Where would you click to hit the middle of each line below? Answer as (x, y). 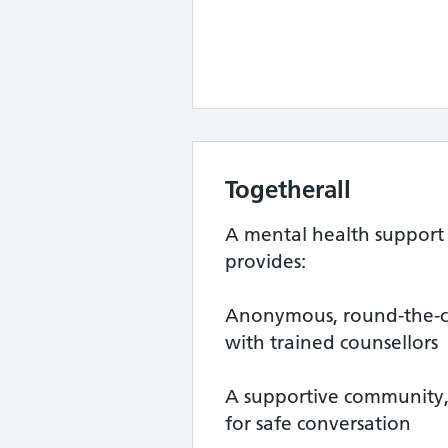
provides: (265, 261)
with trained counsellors (331, 342)
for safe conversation (318, 423)
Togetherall (288, 189)
